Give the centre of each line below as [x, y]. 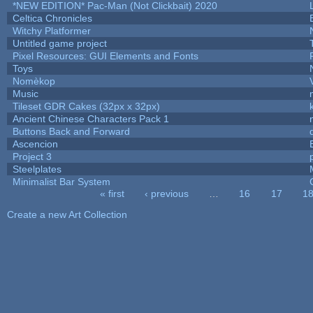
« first [112, 193]
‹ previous [167, 193]
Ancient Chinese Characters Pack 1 [90, 118]
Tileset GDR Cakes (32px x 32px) [86, 106]
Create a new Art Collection [67, 214]
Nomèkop [34, 81]
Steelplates [37, 169]
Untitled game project [59, 43]
